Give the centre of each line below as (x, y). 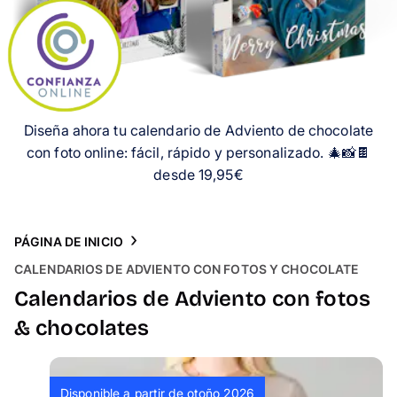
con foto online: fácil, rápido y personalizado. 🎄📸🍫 (198, 152)
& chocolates (82, 328)
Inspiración (46, 55)
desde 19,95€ (198, 175)
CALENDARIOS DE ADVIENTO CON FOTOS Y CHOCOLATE (187, 269)
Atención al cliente (71, 103)
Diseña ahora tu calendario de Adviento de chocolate (198, 130)
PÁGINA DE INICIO (69, 241)
